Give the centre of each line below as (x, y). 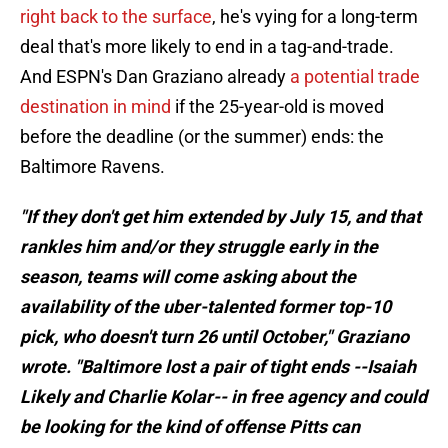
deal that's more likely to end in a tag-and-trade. (207, 47)
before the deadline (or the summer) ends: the (202, 137)
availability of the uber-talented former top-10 (205, 307)
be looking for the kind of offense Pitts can (190, 427)
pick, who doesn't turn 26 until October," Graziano (214, 337)
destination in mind (95, 107)
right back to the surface (116, 17)
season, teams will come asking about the (188, 277)
